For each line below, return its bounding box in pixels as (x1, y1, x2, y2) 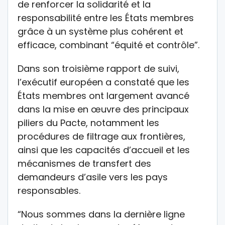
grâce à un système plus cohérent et (18, 25, 183, 38)
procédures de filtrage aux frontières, (18, 130, 185, 143)
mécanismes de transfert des (18, 157, 151, 170)
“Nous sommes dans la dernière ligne (18, 207, 185, 220)
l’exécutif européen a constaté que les (18, 75, 189, 88)
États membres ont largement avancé (18, 89, 189, 102)
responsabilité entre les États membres (18, 11, 194, 24)
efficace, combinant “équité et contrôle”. (18, 38, 199, 51)
